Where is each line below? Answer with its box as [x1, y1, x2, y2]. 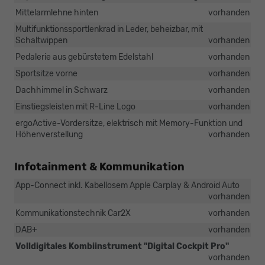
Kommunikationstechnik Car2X [15, 208, 131, 218]
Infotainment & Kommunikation [14, 160, 185, 173]
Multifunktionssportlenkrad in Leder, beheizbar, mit [15, 24, 203, 34]
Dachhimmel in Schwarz [15, 85, 108, 95]
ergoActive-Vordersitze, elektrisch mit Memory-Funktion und [15, 118, 243, 128]
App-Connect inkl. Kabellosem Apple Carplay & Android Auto [15, 180, 240, 190]
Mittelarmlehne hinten [15, 7, 98, 18]
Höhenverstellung [15, 129, 83, 140]
